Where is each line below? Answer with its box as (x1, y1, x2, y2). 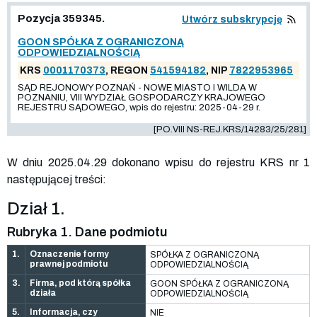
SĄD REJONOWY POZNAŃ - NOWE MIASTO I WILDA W (18, 82, 257, 93)
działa (30, 287, 56, 298)
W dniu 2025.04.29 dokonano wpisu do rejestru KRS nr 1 (7, 156, 310, 168)
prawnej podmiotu (30, 258, 108, 269)
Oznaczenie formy (30, 248, 109, 259)
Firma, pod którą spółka (30, 277, 131, 288)
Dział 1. (7, 199, 65, 218)
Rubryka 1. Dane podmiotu (7, 224, 167, 239)
